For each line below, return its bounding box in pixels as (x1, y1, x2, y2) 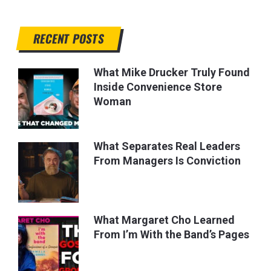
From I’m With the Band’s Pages (94, 227, 250, 241)
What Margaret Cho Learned (94, 213, 235, 226)
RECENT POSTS (32, 29, 106, 47)
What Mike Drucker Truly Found (94, 65, 250, 79)
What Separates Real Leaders (94, 139, 241, 152)
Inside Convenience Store (94, 80, 223, 93)
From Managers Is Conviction (94, 154, 241, 167)
